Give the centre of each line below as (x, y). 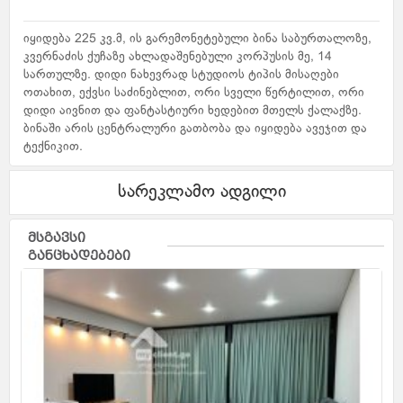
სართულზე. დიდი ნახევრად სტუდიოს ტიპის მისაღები (182, 75)
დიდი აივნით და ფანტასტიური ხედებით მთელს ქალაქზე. (193, 111)
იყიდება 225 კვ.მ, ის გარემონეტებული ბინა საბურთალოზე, (198, 39)
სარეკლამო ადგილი (201, 192)
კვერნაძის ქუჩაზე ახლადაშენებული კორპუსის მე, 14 (178, 57)
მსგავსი (57, 237)
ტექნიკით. (54, 147)
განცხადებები (80, 255)
